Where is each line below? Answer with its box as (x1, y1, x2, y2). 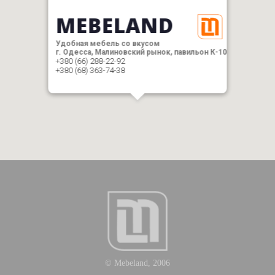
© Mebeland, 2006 (105, 258, 170, 268)
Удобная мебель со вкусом (55, 39, 160, 48)
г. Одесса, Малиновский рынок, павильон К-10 (55, 48, 227, 56)
